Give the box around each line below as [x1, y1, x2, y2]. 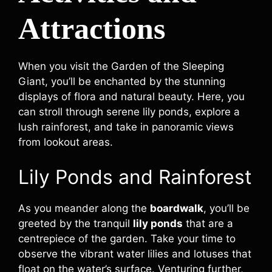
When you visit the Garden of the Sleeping [18, 60, 224, 72]
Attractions [18, 12, 165, 46]
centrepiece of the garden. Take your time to [18, 232, 236, 245]
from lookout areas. [18, 136, 113, 148]
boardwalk [150, 202, 203, 214]
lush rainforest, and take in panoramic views [18, 121, 234, 133]
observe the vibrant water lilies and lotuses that [18, 247, 251, 260]
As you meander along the [18, 202, 150, 214]
